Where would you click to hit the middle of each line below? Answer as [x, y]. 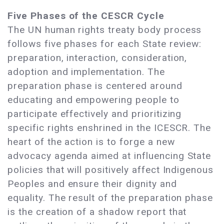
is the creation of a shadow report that [97, 212]
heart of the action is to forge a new [91, 142]
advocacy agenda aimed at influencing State [109, 156]
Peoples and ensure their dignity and [92, 184]
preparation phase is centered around [95, 86]
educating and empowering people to [93, 100]
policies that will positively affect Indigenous [111, 170]
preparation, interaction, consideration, [97, 58]
